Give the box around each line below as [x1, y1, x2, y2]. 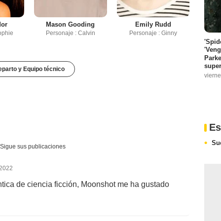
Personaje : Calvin [45, 29, 95, 37]
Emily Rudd [135, 20, 171, 28]
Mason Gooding [46, 20, 95, 28]
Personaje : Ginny [129, 29, 177, 37]
